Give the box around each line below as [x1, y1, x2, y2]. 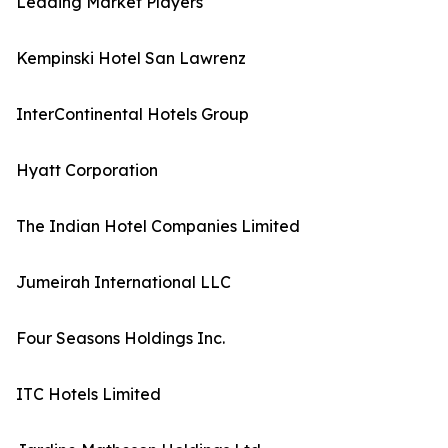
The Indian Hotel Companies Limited [16, 216, 300, 237]
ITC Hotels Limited [16, 384, 161, 405]
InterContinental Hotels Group [16, 104, 249, 125]
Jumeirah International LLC [16, 272, 231, 293]
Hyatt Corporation [16, 160, 158, 181]
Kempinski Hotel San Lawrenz [16, 48, 246, 69]
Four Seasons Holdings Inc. [16, 328, 225, 349]
